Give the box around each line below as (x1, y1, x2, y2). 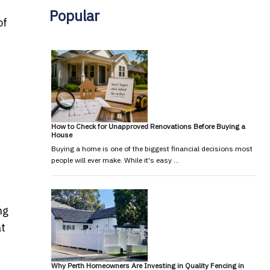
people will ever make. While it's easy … (51, 155, 179, 165)
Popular (49, 5, 99, 25)
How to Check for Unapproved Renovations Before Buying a (51, 121, 245, 131)
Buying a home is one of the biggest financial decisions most (51, 143, 253, 153)
